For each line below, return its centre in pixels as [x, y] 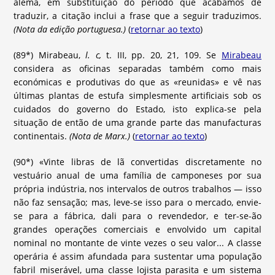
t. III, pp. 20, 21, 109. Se [164, 55]
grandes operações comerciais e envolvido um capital [137, 230]
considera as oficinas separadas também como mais [137, 69]
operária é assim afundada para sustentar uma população [137, 257]
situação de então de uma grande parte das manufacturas [137, 123]
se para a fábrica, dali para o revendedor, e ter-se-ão [137, 216]
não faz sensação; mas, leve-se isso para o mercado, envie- [137, 203]
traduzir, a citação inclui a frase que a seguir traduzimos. [137, 16]
